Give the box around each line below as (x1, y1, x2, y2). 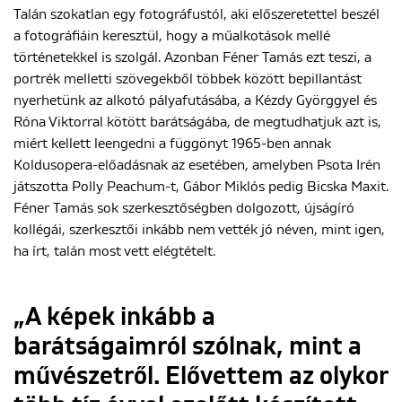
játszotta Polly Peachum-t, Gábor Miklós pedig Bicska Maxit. (13, 179, 389, 194)
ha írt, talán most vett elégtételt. (13, 244, 215, 258)
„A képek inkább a (13, 305, 215, 330)
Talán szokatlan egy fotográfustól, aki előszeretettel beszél (13, 7, 380, 22)
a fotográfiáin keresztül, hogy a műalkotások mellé (13, 29, 330, 43)
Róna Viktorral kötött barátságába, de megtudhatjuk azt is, (13, 115, 381, 129)
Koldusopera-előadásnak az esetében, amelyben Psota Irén (13, 158, 380, 172)
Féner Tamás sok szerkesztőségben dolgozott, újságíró (13, 201, 354, 215)
